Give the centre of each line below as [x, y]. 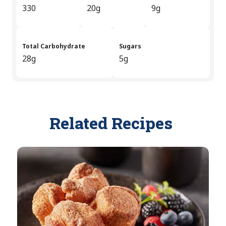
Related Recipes [113, 123]
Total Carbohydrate [54, 46]
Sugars [130, 46]
